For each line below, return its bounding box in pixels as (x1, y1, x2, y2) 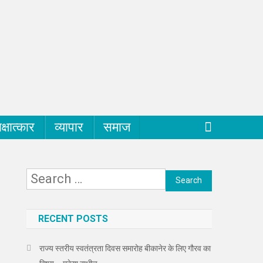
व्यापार (55, 119, 83, 134)
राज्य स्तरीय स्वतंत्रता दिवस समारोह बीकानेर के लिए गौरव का (39, 243, 211, 253)
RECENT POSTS (38, 213, 109, 224)
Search (165, 171, 206, 187)
